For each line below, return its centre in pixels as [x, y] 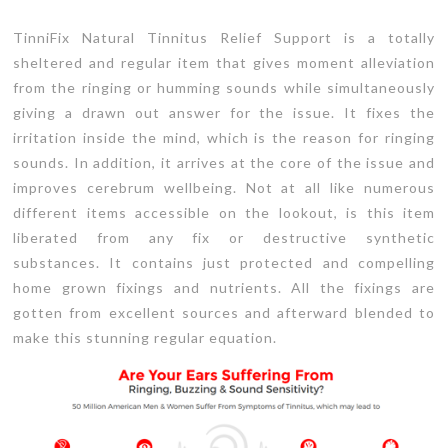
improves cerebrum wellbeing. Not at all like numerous [224, 187]
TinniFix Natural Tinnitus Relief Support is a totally [224, 37]
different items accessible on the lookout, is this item [224, 212]
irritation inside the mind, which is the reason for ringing [224, 137]
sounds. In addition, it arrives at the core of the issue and [224, 162]
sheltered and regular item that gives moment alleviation [224, 62]
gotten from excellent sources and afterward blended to [224, 312]
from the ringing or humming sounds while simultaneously [224, 87]
